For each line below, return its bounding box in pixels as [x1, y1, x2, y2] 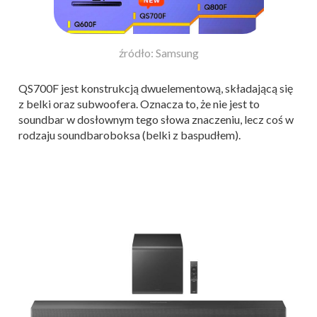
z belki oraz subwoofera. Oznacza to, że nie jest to [18, 97, 260, 111]
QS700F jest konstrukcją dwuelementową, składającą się [18, 81, 293, 96]
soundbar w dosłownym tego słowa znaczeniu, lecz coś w [18, 113, 294, 127]
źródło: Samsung [118, 46, 199, 60]
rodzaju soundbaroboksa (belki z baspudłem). [18, 128, 241, 142]
